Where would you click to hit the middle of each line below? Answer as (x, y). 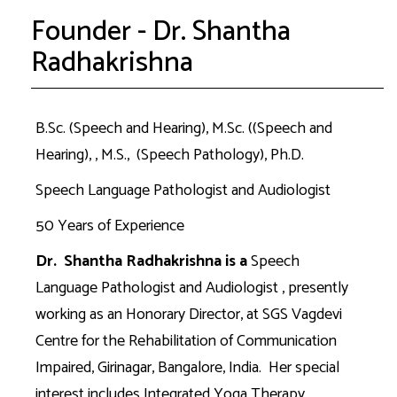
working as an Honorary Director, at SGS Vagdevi (189, 315)
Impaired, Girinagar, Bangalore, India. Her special (187, 368)
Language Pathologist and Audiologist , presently (192, 288)
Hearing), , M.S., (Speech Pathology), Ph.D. (170, 155)
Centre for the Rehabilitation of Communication (186, 341)
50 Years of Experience (110, 226)
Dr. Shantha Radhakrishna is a (143, 261)
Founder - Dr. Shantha (161, 32)
